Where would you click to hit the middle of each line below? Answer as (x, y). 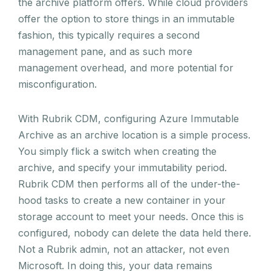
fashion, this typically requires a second (109, 35)
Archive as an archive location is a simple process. (134, 135)
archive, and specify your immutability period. (122, 167)
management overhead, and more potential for (126, 67)
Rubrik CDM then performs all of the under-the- (129, 184)
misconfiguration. (59, 84)
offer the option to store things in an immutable (126, 18)
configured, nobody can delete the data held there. (135, 233)
